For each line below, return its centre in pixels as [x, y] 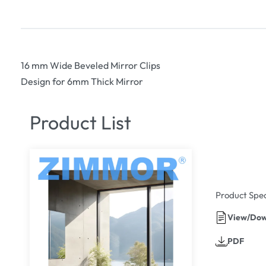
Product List [80, 122]
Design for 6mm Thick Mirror [82, 81]
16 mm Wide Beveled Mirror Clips [90, 65]
